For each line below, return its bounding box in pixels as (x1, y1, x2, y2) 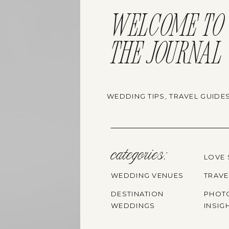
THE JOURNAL (111, 41, 223, 69)
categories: (107, 149, 168, 162)
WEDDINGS (111, 201, 155, 210)
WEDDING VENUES (111, 171, 184, 179)
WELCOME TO (111, 14, 224, 41)
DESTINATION (111, 190, 164, 198)
